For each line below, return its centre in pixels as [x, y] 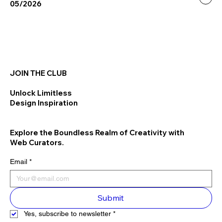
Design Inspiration [45, 103]
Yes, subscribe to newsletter [67, 214]
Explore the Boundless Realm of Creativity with [97, 133]
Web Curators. [37, 143]
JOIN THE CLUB [38, 73]
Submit [111, 198]
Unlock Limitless [41, 93]
